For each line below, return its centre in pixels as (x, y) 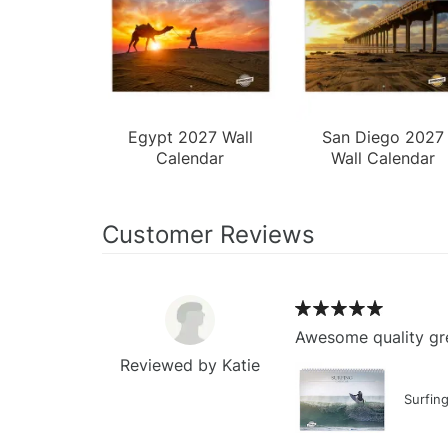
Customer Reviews (208, 234)
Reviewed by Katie (190, 364)
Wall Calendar (382, 157)
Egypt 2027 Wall (190, 136)
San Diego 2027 (382, 136)
